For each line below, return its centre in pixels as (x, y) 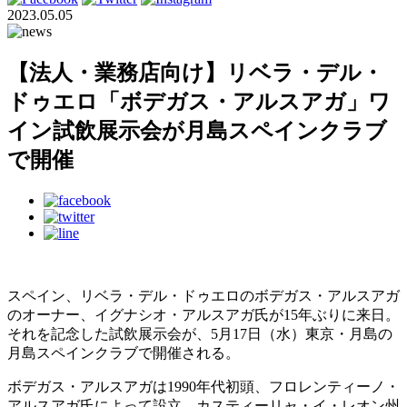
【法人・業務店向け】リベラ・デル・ (195, 72)
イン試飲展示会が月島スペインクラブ (197, 130)
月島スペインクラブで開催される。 (124, 352)
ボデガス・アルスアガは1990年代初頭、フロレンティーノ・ (203, 386)
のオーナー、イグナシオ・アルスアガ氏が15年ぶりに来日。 (203, 314)
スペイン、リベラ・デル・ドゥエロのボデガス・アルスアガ (203, 295)
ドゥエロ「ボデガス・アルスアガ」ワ (199, 101)
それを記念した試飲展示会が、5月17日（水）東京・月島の (200, 333)
